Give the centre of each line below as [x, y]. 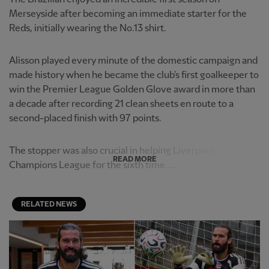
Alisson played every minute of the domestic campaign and [133, 61]
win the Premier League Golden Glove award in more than [132, 90]
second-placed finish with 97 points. [85, 119]
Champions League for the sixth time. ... [93, 165]
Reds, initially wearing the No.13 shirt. [88, 29]
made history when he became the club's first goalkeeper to [134, 75]
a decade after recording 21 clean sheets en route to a [121, 104]
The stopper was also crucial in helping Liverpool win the [128, 151]
